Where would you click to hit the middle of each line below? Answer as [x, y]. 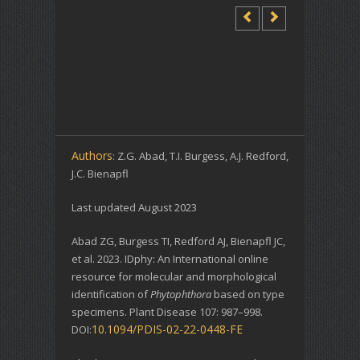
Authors [92, 155]
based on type [248, 294]
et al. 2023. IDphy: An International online [170, 259]
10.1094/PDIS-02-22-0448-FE [167, 329]
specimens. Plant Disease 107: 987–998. [167, 312]
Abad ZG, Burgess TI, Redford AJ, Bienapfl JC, [178, 241]
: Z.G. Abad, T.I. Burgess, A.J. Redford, [200, 156]
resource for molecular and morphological [174, 276]
